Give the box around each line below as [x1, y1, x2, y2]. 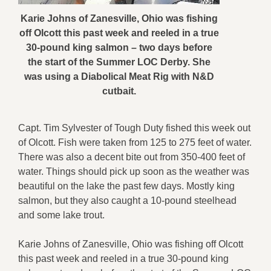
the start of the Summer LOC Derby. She [27, 57, 211, 68]
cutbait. [102, 86, 136, 97]
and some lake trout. [18, 210, 105, 221]
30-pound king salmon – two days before [25, 42, 212, 53]
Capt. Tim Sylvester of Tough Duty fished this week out [18, 123, 250, 134]
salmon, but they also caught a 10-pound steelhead [18, 195, 237, 206]
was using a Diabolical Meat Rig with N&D [24, 71, 214, 82]
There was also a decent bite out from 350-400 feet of [18, 152, 245, 163]
